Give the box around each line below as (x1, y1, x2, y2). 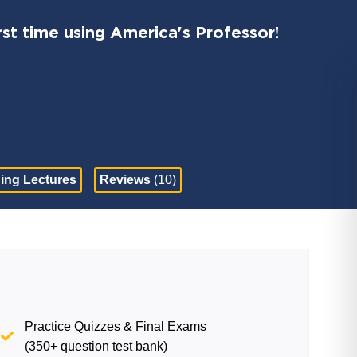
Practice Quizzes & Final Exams (25, 320, 207, 333)
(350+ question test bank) (25, 339, 168, 353)
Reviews (100, 173, 155, 186)
